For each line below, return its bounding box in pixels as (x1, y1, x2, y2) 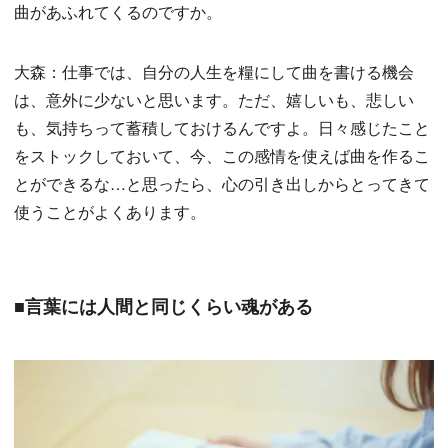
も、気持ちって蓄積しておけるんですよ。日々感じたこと (14, 116, 430, 139)
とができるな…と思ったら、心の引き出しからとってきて (14, 172, 430, 195)
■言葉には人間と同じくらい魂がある (14, 293, 313, 319)
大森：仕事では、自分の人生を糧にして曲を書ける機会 (14, 60, 414, 83)
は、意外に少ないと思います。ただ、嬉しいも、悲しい (14, 88, 414, 111)
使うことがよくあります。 (14, 200, 206, 223)
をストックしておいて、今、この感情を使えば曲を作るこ (14, 144, 430, 167)
